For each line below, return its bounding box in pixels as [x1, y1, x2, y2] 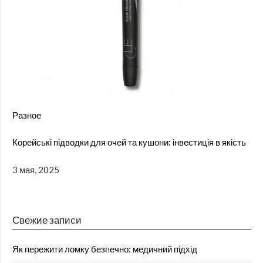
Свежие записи [12, 214, 82, 227]
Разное [12, 109, 41, 120]
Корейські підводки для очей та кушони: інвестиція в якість [12, 137, 246, 148]
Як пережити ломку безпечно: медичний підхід [12, 244, 197, 255]
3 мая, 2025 [12, 164, 59, 175]
